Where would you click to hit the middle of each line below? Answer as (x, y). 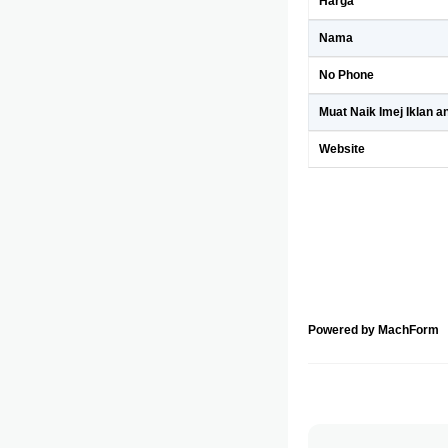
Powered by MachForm (373, 330)
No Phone (346, 75)
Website (342, 149)
